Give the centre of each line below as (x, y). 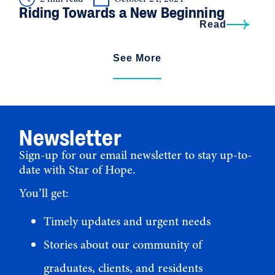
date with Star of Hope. (78, 169)
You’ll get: (44, 193)
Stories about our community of (123, 245)
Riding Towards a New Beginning (122, 12)
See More (137, 58)
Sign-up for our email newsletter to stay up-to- (136, 155)
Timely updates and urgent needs (127, 222)
